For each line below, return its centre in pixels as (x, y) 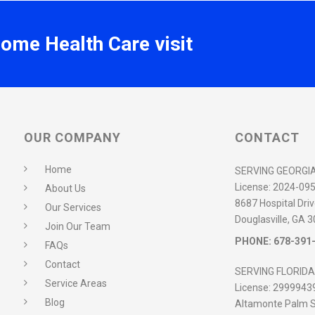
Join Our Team (78, 227)
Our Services (73, 208)
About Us (65, 189)
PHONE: (254, 242)
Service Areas (76, 284)
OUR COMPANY (72, 138)
